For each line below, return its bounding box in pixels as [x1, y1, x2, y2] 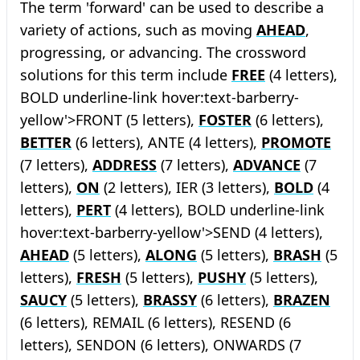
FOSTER [198, 110, 252, 129]
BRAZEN [273, 290, 330, 309]
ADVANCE [233, 155, 301, 174]
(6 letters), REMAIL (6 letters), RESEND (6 [20, 313, 291, 332]
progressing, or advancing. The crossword [20, 43, 306, 62]
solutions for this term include [20, 65, 231, 84]
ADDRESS [92, 155, 157, 174]
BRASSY [143, 290, 197, 309]
